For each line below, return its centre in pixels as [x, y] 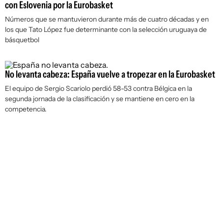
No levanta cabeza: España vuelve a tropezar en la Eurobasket [110, 74]
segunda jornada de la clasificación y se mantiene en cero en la [100, 99]
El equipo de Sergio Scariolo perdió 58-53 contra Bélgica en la [98, 88]
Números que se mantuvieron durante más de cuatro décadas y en [107, 19]
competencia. [26, 109]
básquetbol [22, 40]
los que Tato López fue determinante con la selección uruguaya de [106, 29]
